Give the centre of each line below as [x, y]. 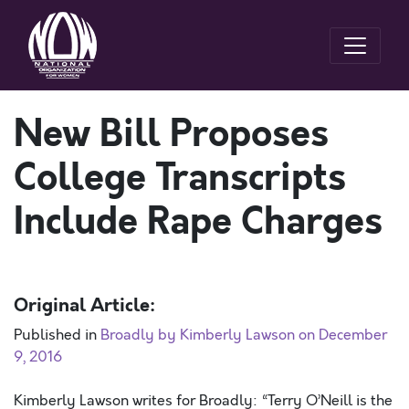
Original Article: [84, 305]
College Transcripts [180, 178]
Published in [57, 335]
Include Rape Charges [198, 222]
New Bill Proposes [171, 134]
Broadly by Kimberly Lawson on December [244, 335]
